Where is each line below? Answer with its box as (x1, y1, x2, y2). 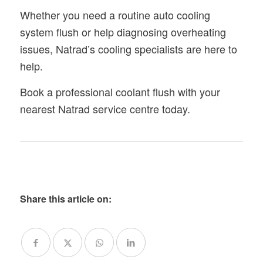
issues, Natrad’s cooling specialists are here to (19, 41, 237, 56)
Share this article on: (20, 192, 112, 206)
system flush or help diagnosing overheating (19, 23, 226, 39)
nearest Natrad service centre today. (19, 100, 190, 116)
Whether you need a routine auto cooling (19, 6, 210, 22)
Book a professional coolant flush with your (19, 83, 220, 99)
